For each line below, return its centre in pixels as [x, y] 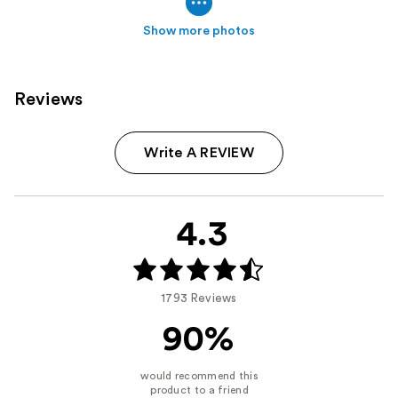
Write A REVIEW [199, 152]
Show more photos [199, 31]
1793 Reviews [199, 298]
